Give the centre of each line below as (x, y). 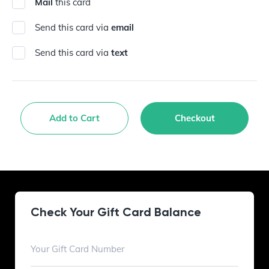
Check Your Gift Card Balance (116, 212)
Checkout (195, 118)
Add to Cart (74, 118)
